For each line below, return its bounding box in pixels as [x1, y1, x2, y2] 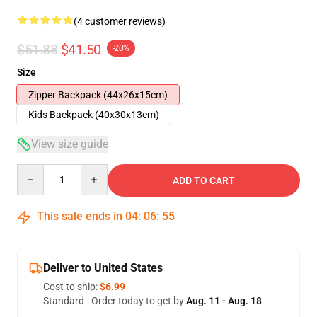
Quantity [16, 165, 55, 176]
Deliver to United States [43, 261, 163, 275]
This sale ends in [34, 209, 125, 223]
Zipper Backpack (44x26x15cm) [28, 89, 168, 100]
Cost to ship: [43, 281, 100, 292]
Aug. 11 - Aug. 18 [186, 295, 262, 306]
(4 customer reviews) [74, 16, 166, 27]
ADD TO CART [173, 175, 235, 186]
